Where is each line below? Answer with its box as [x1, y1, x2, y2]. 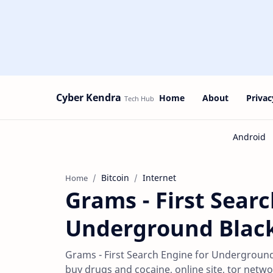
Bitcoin [101, 172, 129, 183]
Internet [143, 172, 176, 183]
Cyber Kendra [56, 91, 121, 104]
